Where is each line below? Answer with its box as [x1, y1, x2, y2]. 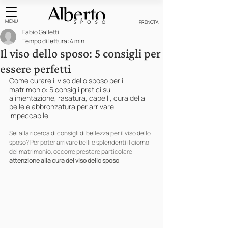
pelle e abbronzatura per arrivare [9, 102, 116, 111]
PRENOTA [139, 19, 159, 25]
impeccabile [9, 110, 48, 120]
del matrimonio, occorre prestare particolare [9, 147, 133, 156]
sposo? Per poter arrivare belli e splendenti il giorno [9, 138, 150, 147]
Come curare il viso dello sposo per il [9, 76, 126, 85]
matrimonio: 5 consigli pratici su [9, 84, 112, 94]
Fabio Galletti [22, 27, 59, 36]
